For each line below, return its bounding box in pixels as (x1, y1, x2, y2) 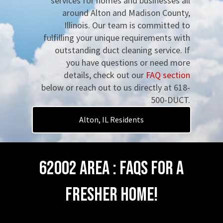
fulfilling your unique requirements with (43, 32, 190, 43)
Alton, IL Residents (79, 114, 144, 124)
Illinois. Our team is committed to (64, 19, 190, 31)
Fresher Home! (65, 184, 158, 206)
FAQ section (146, 69, 190, 81)
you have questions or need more (66, 57, 190, 68)
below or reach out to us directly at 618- (41, 82, 190, 93)
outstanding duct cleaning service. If (55, 44, 190, 56)
